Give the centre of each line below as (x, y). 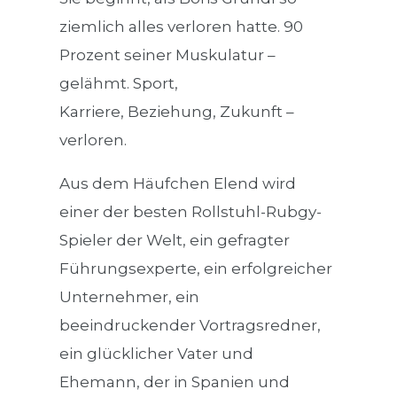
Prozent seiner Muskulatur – (168, 55)
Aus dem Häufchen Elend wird (178, 184)
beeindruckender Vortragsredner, (191, 326)
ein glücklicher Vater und (157, 354)
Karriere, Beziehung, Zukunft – (177, 112)
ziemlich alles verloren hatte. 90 (182, 27)
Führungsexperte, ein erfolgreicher (196, 269)
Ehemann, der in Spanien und (175, 382)
